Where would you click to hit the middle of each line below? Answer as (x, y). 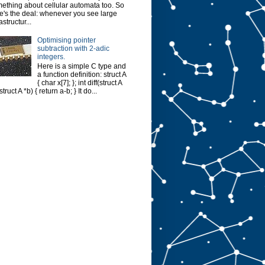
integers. (51, 56)
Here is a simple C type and (81, 67)
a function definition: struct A (81, 75)
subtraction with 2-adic (73, 48)
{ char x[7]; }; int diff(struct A (79, 83)
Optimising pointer (66, 40)
